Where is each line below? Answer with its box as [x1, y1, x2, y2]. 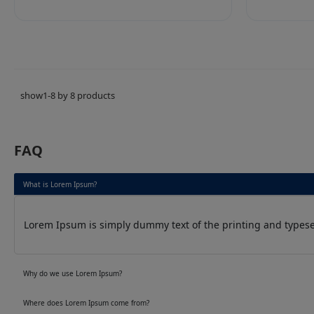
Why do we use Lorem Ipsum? [22, 268, 122, 278]
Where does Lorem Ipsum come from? [22, 298, 149, 308]
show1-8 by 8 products [20, 88, 115, 102]
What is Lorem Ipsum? [22, 179, 97, 190]
